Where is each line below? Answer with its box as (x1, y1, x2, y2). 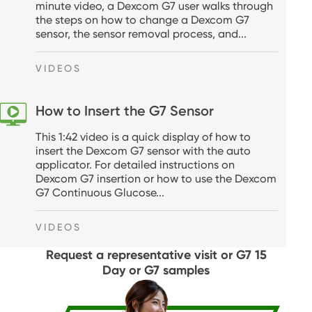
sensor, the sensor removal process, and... (36, 26, 247, 40)
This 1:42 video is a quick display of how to (36, 130, 251, 143)
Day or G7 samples (102, 262, 210, 278)
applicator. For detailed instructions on (36, 157, 235, 171)
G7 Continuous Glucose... (36, 185, 164, 199)
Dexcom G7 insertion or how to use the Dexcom (36, 171, 276, 185)
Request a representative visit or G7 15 (45, 247, 267, 263)
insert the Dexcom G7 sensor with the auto (36, 143, 251, 157)
